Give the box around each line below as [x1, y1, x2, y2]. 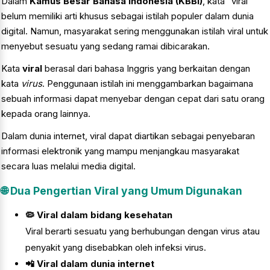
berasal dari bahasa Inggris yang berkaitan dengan [42, 63, 250, 75]
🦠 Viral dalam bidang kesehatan [25, 209, 172, 221]
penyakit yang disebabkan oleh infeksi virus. [25, 242, 206, 254]
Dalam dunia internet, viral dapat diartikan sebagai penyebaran [1, 130, 255, 142]
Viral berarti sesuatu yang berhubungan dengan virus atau [25, 225, 260, 237]
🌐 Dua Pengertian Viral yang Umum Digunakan [1, 184, 242, 198]
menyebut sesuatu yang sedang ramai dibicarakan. [1, 40, 210, 52]
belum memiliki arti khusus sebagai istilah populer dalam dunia [1, 10, 254, 22]
